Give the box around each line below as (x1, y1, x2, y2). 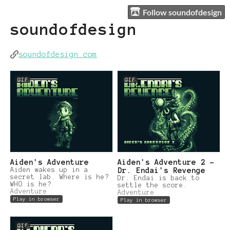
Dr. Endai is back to (118, 174, 200, 182)
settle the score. (118, 181, 187, 189)
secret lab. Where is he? (10, 173, 109, 181)
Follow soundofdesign (143, 7, 222, 17)
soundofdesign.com (18, 50, 97, 59)
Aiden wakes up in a (10, 166, 88, 174)
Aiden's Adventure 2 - (118, 158, 215, 166)
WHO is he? (10, 180, 51, 188)
